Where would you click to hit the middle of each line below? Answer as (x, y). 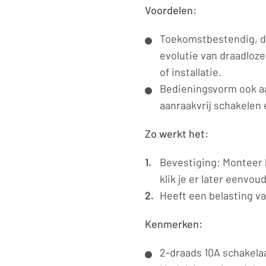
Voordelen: (171, 10)
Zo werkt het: (177, 134)
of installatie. (191, 72)
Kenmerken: (174, 224)
